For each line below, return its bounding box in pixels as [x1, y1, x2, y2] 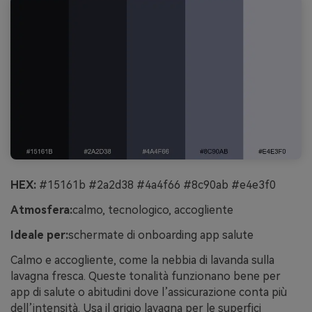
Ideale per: [10, 228, 68, 242]
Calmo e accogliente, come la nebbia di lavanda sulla [10, 253, 274, 267]
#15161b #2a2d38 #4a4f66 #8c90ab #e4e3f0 [36, 178, 276, 192]
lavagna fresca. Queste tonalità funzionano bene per [10, 269, 281, 283]
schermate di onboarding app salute [68, 228, 253, 242]
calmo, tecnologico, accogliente [72, 203, 233, 217]
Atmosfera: [10, 203, 72, 217]
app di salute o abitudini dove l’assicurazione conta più [10, 285, 287, 299]
